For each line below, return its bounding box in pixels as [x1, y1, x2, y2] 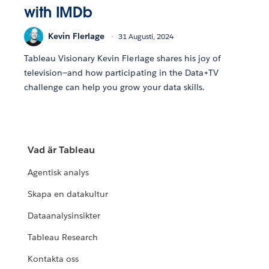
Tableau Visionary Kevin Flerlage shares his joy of [24, 52, 221, 64]
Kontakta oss [28, 253, 79, 265]
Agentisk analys [28, 167, 89, 178]
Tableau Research [28, 232, 98, 243]
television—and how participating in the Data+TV [24, 67, 219, 78]
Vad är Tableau [28, 144, 95, 157]
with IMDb [24, 2, 93, 22]
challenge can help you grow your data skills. [24, 81, 205, 92]
